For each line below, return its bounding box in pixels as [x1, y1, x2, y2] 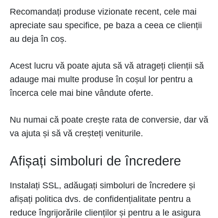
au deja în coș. [10, 34, 67, 44]
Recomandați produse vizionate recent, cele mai [10, 7, 197, 17]
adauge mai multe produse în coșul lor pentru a [10, 74, 193, 84]
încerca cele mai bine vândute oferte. [10, 88, 153, 98]
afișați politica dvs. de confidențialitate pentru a [10, 194, 191, 204]
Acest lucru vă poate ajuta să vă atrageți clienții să [10, 61, 204, 71]
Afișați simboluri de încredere [10, 154, 181, 168]
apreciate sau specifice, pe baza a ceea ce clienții [10, 20, 202, 30]
